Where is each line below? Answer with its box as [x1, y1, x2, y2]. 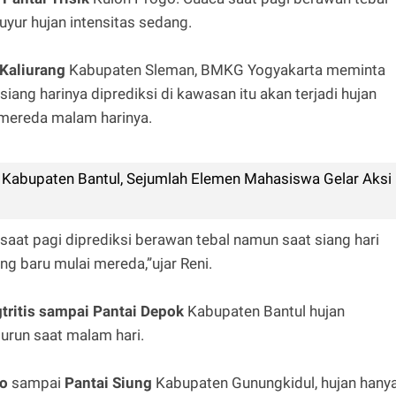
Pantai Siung [65, 373, 152, 392]
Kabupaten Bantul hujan [184, 301, 345, 320]
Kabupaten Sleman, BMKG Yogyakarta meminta [65, 60, 385, 79]
